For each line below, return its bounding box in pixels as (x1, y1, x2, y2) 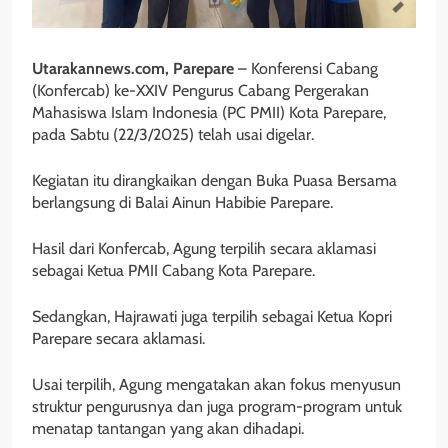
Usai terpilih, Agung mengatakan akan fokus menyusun (32, 375, 401, 395)
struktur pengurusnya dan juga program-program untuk (32, 397, 402, 417)
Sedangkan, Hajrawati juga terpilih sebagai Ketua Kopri (32, 307, 392, 327)
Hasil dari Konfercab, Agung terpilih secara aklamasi (32, 239, 376, 259)
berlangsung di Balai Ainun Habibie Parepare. (32, 193, 333, 213)
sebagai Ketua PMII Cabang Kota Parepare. (32, 261, 315, 281)
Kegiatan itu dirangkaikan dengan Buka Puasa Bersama (32, 171, 397, 191)
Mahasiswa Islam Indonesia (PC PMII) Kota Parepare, (32, 103, 386, 123)
